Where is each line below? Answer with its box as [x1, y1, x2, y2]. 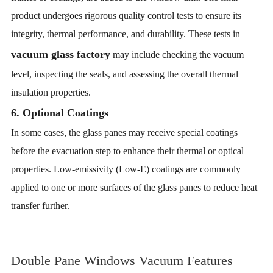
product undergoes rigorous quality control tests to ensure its [10, 10, 241, 21]
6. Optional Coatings [10, 107, 108, 119]
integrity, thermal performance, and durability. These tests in [10, 29, 243, 39]
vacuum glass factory [10, 48, 110, 60]
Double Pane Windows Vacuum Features [10, 253, 233, 268]
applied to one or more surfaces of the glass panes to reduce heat [10, 182, 257, 193]
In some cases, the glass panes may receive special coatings [10, 127, 238, 138]
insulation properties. [10, 87, 91, 97]
